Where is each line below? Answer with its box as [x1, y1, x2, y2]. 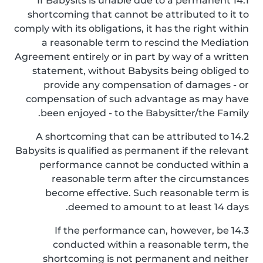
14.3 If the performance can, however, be [55, 225, 229, 236]
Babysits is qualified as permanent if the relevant [15, 145, 249, 156]
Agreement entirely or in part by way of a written [15, 51, 249, 62]
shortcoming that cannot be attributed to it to [28, 9, 249, 20]
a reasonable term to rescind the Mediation [42, 37, 249, 48]
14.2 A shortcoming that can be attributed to [36, 131, 229, 142]
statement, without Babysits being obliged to [32, 65, 249, 76]
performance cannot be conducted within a [39, 159, 249, 170]
